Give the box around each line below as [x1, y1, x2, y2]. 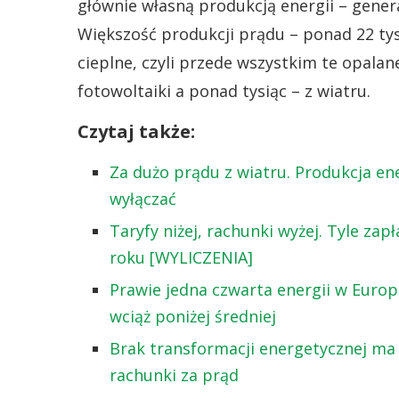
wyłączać [110, 188, 176, 209]
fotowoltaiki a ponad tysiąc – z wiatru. [77, 80, 370, 102]
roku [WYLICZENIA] [110, 247, 253, 268]
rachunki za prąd [110, 364, 239, 386]
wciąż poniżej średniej [110, 305, 276, 327]
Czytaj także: [77, 119, 195, 143]
